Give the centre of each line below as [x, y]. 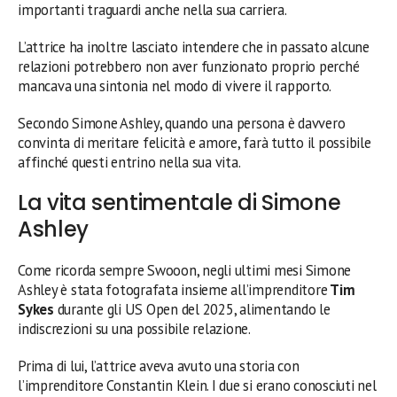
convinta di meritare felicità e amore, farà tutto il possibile [195, 142]
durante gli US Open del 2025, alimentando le [194, 309]
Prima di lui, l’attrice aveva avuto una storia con [159, 366]
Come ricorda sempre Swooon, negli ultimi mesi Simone [185, 270]
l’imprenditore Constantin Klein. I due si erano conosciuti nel [197, 385]
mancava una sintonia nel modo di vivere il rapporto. [175, 86]
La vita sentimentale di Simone [179, 202]
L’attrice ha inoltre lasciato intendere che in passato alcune [194, 47]
